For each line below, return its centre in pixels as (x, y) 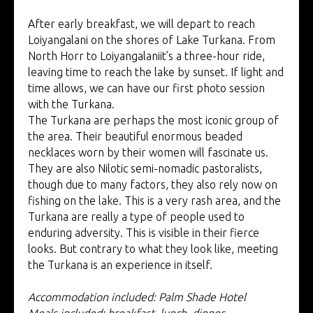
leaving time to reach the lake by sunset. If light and (156, 72)
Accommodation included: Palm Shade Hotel (137, 297)
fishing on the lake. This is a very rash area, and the (154, 200)
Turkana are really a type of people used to (136, 216)
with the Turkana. (71, 104)
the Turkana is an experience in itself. (120, 264)
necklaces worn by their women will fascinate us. (148, 152)
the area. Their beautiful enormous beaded (135, 136)
